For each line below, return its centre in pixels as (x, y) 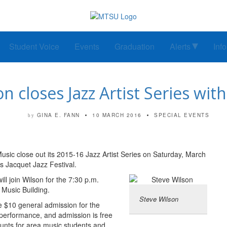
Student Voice (34, 47)
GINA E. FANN (58, 115)
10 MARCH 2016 (117, 115)
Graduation (135, 47)
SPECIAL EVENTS (182, 115)
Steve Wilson (159, 199)
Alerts (180, 47)
